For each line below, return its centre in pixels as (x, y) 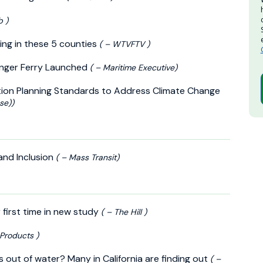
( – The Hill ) (124, 212)
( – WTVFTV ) (124, 44)
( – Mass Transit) (87, 157)
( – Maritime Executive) (134, 67)
